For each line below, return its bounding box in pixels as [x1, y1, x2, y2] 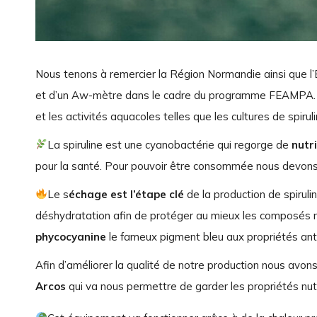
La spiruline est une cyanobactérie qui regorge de [47, 137, 292, 151]
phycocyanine [35, 229, 106, 243]
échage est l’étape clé [69, 187, 185, 201]
